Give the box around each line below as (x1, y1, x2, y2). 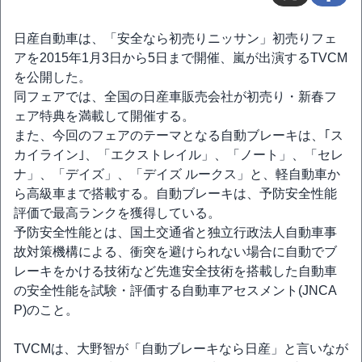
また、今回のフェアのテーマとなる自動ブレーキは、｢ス (14, 128, 343, 142)
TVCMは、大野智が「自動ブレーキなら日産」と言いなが (14, 342, 348, 356)
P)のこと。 (14, 303, 78, 317)
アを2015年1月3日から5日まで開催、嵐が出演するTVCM (14, 51, 347, 65)
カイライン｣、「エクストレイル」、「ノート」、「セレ (14, 148, 343, 162)
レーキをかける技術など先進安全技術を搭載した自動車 (14, 264, 337, 278)
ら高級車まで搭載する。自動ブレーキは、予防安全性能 (14, 187, 337, 200)
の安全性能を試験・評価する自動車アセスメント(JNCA (14, 284, 337, 297)
